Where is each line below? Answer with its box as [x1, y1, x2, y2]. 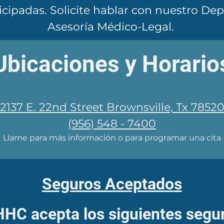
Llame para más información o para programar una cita [3, 133, 221, 142]
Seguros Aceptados [41, 174, 182, 193]
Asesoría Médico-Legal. [47, 20, 174, 33]
